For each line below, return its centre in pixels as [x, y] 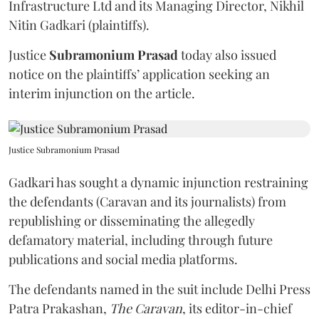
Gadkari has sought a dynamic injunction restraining [158, 182]
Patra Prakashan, [59, 308]
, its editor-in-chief [237, 308]
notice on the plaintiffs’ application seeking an [139, 74]
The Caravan [146, 308]
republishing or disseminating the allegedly [132, 221]
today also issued [229, 55]
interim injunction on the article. [102, 93]
